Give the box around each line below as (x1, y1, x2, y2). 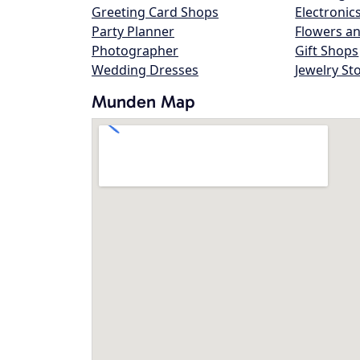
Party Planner (92, 22, 174, 40)
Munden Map (92, 91, 195, 112)
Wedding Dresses (92, 61, 198, 79)
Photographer (92, 42, 178, 59)
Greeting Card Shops (92, 3, 219, 21)
